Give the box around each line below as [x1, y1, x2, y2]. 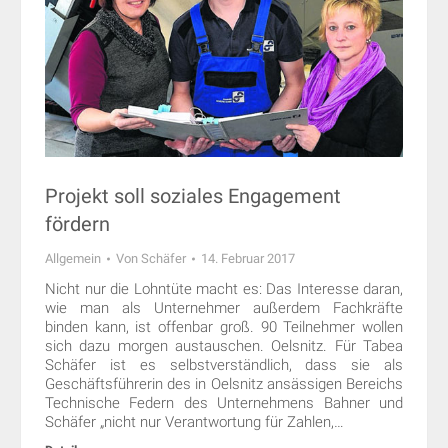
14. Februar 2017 [201, 251, 295, 267]
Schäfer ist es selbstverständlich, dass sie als [45, 356, 403, 375]
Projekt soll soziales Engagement [45, 184, 341, 209]
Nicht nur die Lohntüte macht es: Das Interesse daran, [45, 280, 403, 299]
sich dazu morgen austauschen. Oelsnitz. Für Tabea [45, 337, 403, 356]
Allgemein [45, 251, 101, 267]
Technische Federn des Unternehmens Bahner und [45, 394, 403, 413]
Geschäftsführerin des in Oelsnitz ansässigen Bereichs [45, 375, 403, 394]
